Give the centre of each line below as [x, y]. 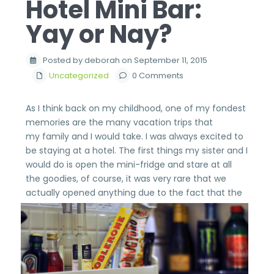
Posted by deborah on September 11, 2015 [124, 60]
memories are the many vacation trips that [119, 122]
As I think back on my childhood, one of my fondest [136, 108]
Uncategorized [79, 76]
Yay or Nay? [99, 34]
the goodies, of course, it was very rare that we [126, 179]
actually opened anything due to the [105, 193]
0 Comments [157, 76]
